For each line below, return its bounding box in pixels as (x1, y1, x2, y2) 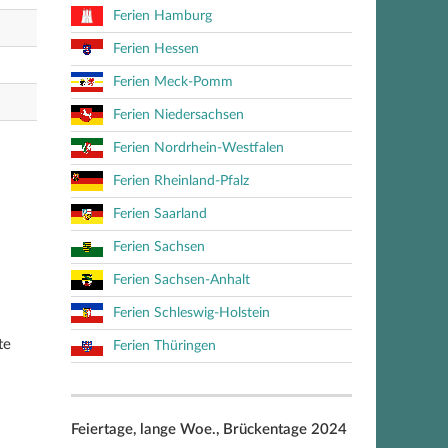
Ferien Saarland (113, 207, 207, 221)
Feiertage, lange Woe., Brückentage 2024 (71, 422, 347, 437)
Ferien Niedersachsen (113, 108, 244, 122)
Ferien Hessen (113, 42, 199, 56)
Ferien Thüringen (113, 339, 216, 353)
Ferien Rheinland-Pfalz (113, 174, 249, 188)
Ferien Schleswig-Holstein (113, 306, 270, 320)
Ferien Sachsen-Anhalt (113, 273, 250, 287)
